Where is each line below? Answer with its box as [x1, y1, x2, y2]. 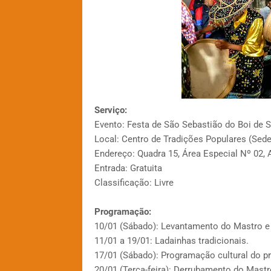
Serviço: [94, 105, 127, 116]
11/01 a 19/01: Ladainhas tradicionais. [94, 235, 249, 247]
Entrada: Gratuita [94, 163, 162, 174]
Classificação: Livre [94, 177, 174, 189]
